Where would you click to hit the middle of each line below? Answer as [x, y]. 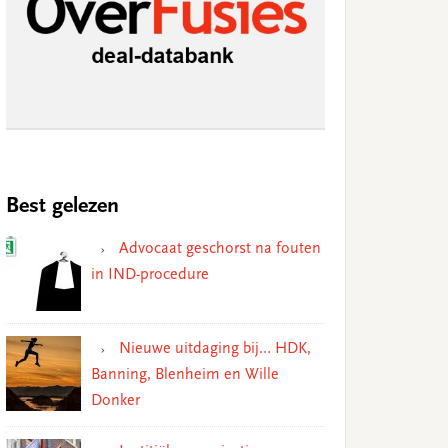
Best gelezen [62, 206]
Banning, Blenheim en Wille [185, 374]
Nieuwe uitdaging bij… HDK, [215, 348]
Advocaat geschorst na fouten [220, 248]
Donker [115, 400]
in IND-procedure [150, 274]
